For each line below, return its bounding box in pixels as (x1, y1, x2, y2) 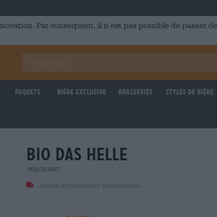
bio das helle (26, 144, 127, 165)
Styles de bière (165, 88, 214, 96)
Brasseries (118, 88, 153, 96)
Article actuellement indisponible (36, 182, 139, 189)
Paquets (15, 88, 40, 96)
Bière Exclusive (57, 88, 106, 96)
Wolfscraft (26, 166, 61, 173)
